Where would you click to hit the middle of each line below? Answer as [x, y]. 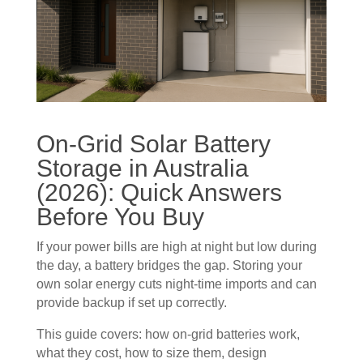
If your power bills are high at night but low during [176, 246]
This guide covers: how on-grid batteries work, [168, 334]
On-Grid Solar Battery [153, 143]
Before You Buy [120, 216]
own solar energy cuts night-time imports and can [176, 284]
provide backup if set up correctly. [131, 302]
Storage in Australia [142, 168]
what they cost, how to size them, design [151, 352]
